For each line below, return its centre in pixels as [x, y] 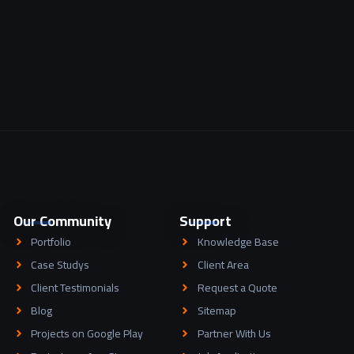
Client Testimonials [75, 287]
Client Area [223, 264]
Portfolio [51, 241]
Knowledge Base [238, 241]
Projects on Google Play [87, 333]
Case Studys [60, 264]
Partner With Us [234, 333]
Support [206, 220]
